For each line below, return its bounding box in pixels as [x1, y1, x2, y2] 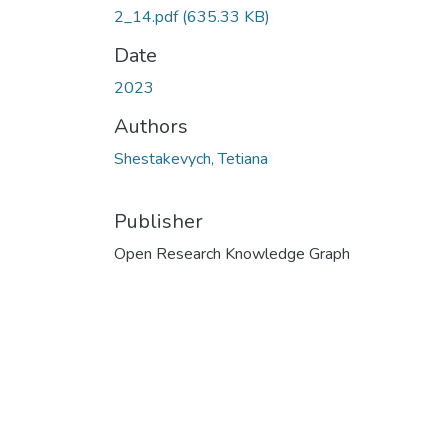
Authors [114, 112, 188, 140]
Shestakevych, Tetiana [114, 147, 268, 170]
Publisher [114, 207, 203, 235]
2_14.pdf [114, 5, 182, 28]
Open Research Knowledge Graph [114, 242, 350, 265]
